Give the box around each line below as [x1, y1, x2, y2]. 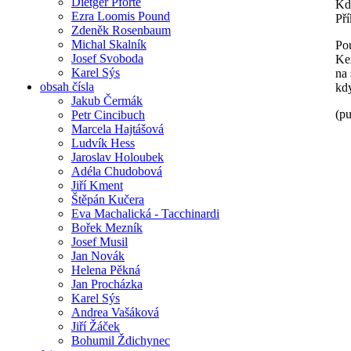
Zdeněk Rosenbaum [71, 23, 171, 37]
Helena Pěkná [71, 262, 140, 277]
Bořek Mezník [71, 220, 143, 234]
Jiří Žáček [71, 319, 120, 333]
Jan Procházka [71, 277, 143, 291]
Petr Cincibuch [71, 107, 145, 121]
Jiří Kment [71, 178, 123, 192]
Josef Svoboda [71, 51, 143, 65]
